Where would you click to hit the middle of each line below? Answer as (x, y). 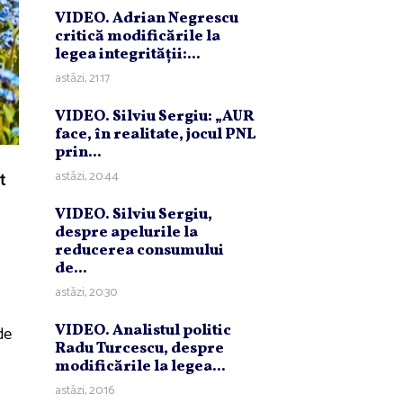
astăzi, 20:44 (87, 176)
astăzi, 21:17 (82, 78)
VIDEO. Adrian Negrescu (147, 18)
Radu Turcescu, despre (139, 348)
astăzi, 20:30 (86, 292)
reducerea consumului (139, 250)
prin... (78, 152)
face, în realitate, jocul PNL (155, 134)
